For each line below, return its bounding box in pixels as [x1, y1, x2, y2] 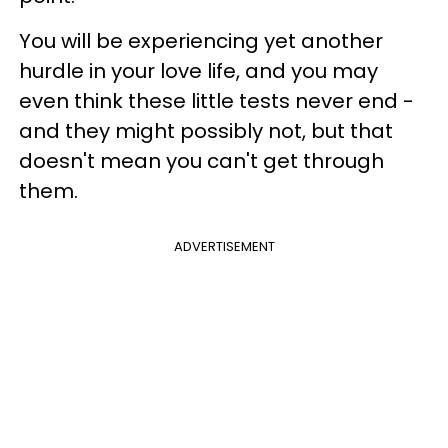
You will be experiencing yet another [19, 27, 383, 55]
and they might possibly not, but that [19, 117, 393, 145]
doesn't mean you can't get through [19, 147, 384, 175]
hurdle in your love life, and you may [19, 57, 378, 85]
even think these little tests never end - [19, 87, 414, 115]
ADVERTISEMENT [173, 237, 275, 256]
